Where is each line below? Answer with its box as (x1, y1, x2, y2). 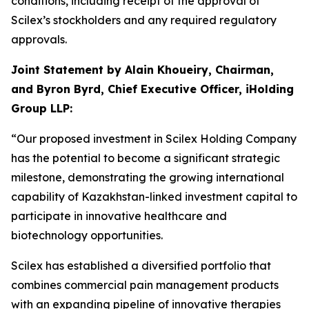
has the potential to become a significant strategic (11, 151, 280, 165)
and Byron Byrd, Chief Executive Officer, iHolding (11, 82, 294, 96)
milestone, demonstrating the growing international (11, 170, 284, 184)
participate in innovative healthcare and (11, 209, 227, 223)
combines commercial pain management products (11, 278, 279, 292)
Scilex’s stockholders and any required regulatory (11, 13, 277, 27)
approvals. (11, 32, 67, 46)
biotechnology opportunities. (11, 228, 163, 242)
